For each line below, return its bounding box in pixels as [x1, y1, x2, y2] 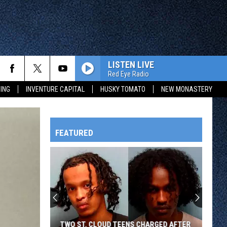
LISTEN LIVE [108, 59, 154, 70]
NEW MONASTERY [161, 85, 212, 93]
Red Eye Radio [108, 69, 149, 78]
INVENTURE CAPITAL [26, 85, 85, 93]
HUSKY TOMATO [100, 85, 145, 93]
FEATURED [55, 128, 93, 138]
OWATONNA [18, 203, 54, 211]
